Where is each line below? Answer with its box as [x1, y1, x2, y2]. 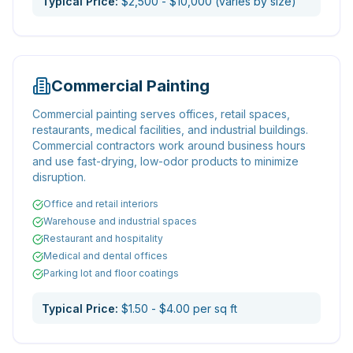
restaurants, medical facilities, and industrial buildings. [32, 123, 308, 136]
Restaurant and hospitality [43, 232, 163, 244]
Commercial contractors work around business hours [32, 139, 306, 152]
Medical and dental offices [43, 250, 168, 262]
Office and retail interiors [43, 198, 158, 210]
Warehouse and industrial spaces [43, 215, 197, 227]
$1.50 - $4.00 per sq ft [121, 302, 237, 315]
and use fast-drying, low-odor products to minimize [32, 154, 299, 168]
